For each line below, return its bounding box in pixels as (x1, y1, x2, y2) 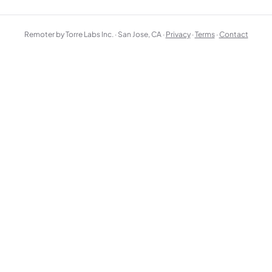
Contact (219, 30, 248, 39)
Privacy (165, 30, 191, 39)
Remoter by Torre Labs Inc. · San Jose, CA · (24, 30, 165, 39)
